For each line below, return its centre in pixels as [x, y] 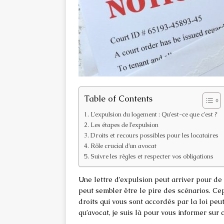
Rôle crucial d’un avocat [123, 146]
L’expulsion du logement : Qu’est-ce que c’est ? [154, 114]
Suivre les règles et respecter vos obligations [152, 156]
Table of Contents [118, 98]
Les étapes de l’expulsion [124, 125]
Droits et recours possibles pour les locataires [154, 135]
